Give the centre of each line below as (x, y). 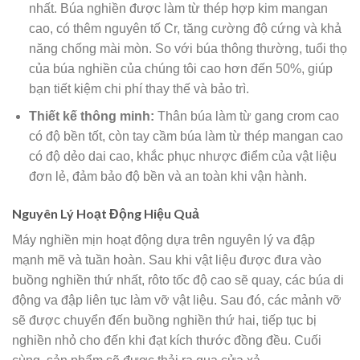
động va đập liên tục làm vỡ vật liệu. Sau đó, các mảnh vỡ (177, 301)
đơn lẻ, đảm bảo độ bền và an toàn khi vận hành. (168, 177)
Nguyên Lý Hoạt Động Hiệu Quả (106, 214)
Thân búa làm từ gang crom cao (246, 117)
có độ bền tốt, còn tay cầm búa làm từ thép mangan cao (186, 137)
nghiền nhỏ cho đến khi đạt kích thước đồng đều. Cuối (167, 341)
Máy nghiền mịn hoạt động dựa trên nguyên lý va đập (164, 240)
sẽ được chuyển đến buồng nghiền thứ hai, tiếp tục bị (164, 321)
